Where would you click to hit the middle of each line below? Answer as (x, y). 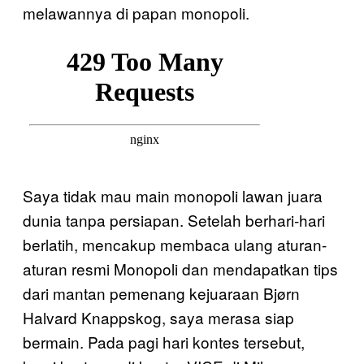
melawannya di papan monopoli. (136, 13)
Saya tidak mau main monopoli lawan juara (173, 195)
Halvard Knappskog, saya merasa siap (158, 317)
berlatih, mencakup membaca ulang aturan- (175, 244)
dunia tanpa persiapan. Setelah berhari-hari (174, 220)
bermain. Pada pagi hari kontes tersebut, (164, 342)
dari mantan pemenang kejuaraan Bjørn (161, 293)
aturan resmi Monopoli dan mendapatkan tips (180, 269)
